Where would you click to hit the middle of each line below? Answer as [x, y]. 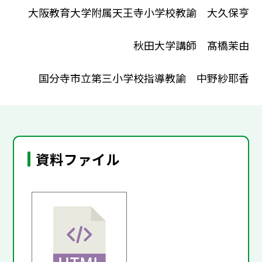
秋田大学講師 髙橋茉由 [191, 45]
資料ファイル [78, 159]
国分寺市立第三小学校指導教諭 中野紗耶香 [144, 78]
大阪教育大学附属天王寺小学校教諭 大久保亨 [138, 12]
